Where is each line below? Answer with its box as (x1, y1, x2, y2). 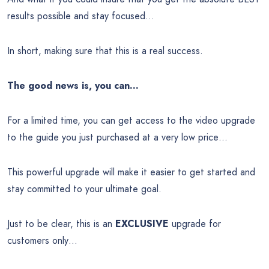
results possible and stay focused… (7, 9, 154, 23)
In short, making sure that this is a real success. (7, 44, 203, 58)
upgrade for (169, 217, 221, 231)
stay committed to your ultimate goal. (7, 182, 162, 196)
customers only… (7, 234, 77, 248)
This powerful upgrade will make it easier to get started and (7, 165, 255, 180)
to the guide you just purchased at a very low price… (7, 130, 228, 145)
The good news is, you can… (7, 79, 139, 93)
